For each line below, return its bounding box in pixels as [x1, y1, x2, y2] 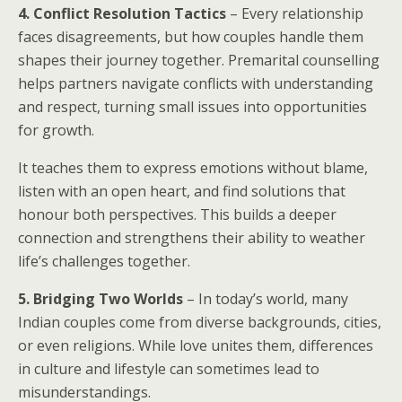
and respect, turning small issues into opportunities [18, 97, 367, 117]
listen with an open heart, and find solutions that [18, 181, 345, 201]
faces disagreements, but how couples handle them [18, 27, 363, 47]
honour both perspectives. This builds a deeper [18, 205, 336, 224]
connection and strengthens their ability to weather [18, 228, 365, 248]
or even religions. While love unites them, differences [18, 336, 373, 355]
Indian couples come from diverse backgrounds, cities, [18, 312, 381, 332]
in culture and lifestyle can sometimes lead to [18, 359, 319, 379]
